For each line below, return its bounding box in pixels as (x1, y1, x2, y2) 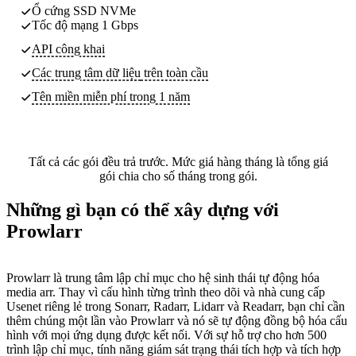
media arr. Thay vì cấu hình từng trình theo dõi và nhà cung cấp (6, 284, 325, 299)
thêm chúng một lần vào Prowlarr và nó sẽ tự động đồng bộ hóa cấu (6, 313, 347, 327)
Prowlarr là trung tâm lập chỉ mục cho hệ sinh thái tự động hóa (6, 270, 319, 284)
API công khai (32, 41, 105, 56)
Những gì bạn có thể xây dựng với (6, 199, 279, 220)
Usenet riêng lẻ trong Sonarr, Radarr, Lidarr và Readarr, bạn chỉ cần (6, 299, 345, 313)
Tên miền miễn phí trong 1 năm (32, 89, 190, 103)
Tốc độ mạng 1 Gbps (32, 17, 138, 32)
